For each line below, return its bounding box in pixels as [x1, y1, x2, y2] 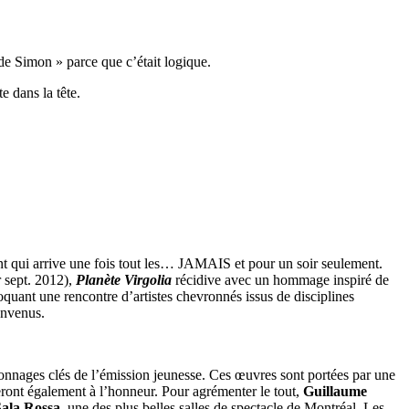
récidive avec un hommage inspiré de [172, 271, 389, 288]
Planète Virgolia [76, 271, 172, 288]
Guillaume [303, 383, 367, 399]
